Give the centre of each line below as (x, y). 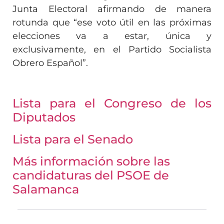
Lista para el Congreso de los (112, 103)
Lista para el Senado (73, 139)
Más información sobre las (91, 161)
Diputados (44, 117)
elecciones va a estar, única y (112, 36)
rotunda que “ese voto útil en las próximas (112, 22)
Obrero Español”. (50, 63)
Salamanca (46, 189)
